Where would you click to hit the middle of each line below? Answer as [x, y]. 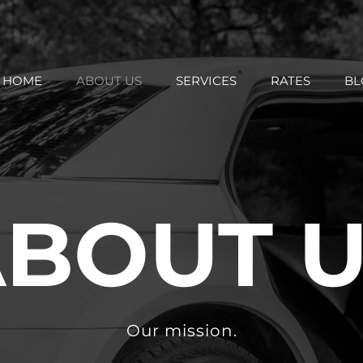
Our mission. [181, 330]
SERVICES [206, 81]
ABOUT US [109, 81]
